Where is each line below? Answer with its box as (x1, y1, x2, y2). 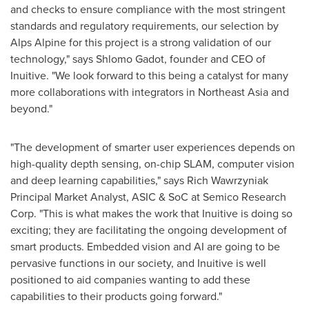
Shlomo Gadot (96, 51, 164, 68)
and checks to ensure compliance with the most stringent (10, 1, 286, 18)
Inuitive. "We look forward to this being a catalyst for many (10, 68, 288, 84)
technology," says (10, 51, 96, 68)
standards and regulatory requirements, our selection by (10, 18, 279, 34)
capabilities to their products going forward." (10, 288, 222, 305)
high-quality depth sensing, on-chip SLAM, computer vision (10, 156, 295, 172)
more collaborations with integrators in (10, 84, 198, 101)
